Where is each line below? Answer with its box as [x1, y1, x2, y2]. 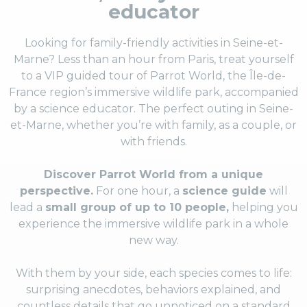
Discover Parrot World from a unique [44, 168, 263, 181]
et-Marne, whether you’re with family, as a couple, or [10, 119, 297, 132]
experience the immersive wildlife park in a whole [19, 217, 288, 230]
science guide [182, 184, 267, 197]
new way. [128, 234, 179, 247]
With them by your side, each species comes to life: [15, 267, 292, 280]
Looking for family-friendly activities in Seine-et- [24, 36, 283, 49]
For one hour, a [93, 184, 182, 197]
